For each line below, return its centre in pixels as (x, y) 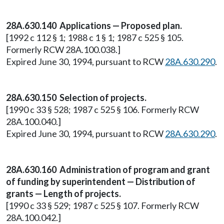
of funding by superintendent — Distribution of (101, 181)
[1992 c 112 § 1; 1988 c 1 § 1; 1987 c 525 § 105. (95, 37)
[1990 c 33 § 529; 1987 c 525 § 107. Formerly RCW (102, 205)
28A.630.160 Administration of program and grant (108, 169)
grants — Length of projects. (63, 193)
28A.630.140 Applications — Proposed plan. (94, 25)
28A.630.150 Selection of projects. (76, 97)
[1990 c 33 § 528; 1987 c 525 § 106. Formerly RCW (102, 109)
